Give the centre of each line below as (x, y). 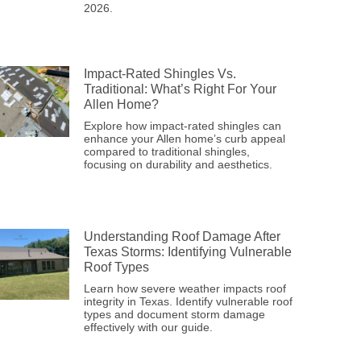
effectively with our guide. (148, 328)
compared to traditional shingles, (167, 152)
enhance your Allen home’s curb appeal (185, 139)
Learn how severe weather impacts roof (185, 289)
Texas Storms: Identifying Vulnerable (188, 252)
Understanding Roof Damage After (182, 237)
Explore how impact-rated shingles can (183, 126)
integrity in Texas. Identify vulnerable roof (188, 302)
